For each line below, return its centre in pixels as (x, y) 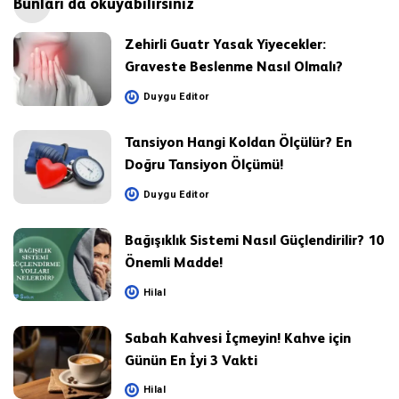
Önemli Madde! (174, 262)
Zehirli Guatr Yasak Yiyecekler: (225, 45)
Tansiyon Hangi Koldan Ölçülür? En (238, 142)
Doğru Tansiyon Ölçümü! (204, 165)
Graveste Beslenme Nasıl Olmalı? (234, 67)
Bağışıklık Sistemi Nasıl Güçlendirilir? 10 (254, 240)
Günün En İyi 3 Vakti (191, 360)
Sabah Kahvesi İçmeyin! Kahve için (238, 338)
